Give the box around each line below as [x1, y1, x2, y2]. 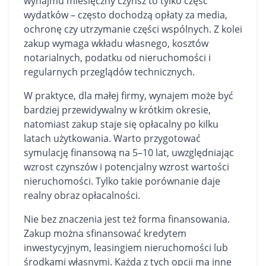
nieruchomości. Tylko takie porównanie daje [24, 175, 220, 188]
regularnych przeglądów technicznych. [24, 65, 195, 78]
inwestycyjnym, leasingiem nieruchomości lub [24, 241, 228, 254]
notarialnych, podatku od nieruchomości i [24, 51, 211, 64]
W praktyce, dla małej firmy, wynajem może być [24, 89, 233, 102]
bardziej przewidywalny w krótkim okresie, [24, 103, 211, 116]
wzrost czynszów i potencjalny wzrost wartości [24, 160, 229, 173]
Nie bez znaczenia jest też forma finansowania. [24, 213, 230, 226]
